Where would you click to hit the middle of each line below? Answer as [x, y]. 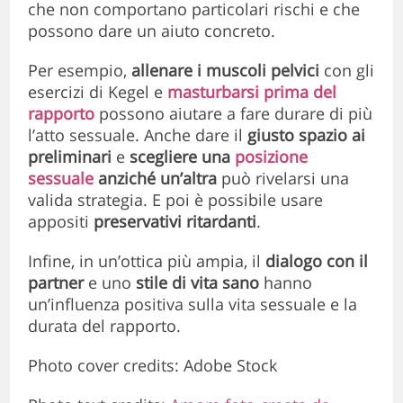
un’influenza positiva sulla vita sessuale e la [193, 304]
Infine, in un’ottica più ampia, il [147, 261]
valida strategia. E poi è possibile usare [176, 200]
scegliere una [183, 157]
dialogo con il [317, 261]
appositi [61, 222]
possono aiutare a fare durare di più [234, 114]
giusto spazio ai [307, 135]
